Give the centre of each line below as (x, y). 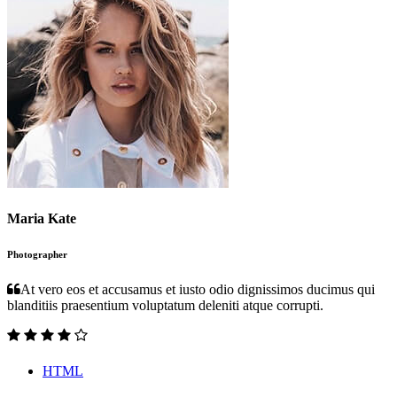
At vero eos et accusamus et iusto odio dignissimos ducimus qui (198, 289)
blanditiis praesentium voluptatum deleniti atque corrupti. (165, 305)
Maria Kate (42, 218)
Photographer (37, 254)
